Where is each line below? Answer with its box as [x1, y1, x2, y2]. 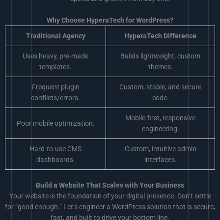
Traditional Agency [26, 31, 85, 40]
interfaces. [144, 155, 177, 164]
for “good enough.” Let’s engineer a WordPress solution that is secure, [5, 203, 215, 211]
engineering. [141, 124, 179, 133]
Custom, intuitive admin [124, 144, 196, 153]
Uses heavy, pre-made [23, 52, 88, 60]
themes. [148, 62, 173, 71]
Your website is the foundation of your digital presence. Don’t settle [9, 192, 211, 200]
